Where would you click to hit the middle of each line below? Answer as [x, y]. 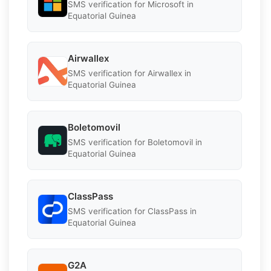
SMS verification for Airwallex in [129, 73]
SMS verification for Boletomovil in [135, 142]
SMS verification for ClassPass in [132, 211]
